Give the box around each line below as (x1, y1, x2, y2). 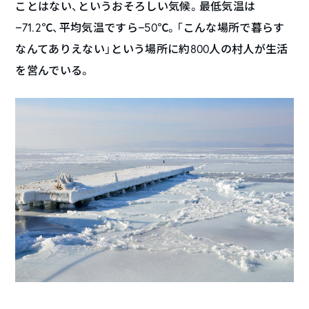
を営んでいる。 (15, 62, 91, 77)
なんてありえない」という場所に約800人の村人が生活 (15, 41, 288, 56)
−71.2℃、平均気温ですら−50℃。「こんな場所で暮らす (15, 19, 285, 34)
